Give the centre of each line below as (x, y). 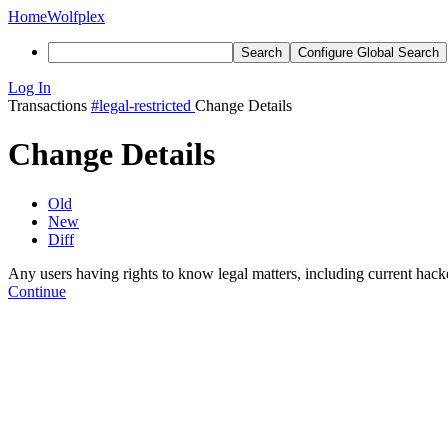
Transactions (47, 105)
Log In (29, 87)
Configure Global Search (368, 52)
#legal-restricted (141, 105)
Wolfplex (76, 16)
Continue (37, 291)
